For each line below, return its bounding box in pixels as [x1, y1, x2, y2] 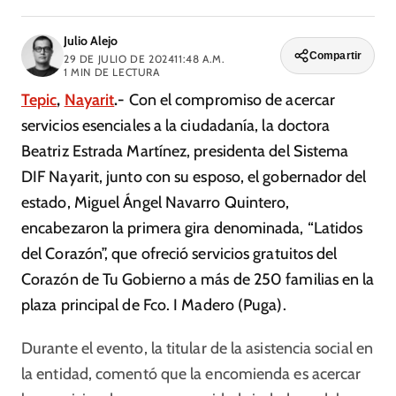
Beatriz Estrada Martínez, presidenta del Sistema [21, 141, 349, 161]
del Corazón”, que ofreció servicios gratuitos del [21, 244, 338, 263]
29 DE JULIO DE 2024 [64, 52, 175, 65]
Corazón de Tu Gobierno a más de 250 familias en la [21, 270, 375, 289]
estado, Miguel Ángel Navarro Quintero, [21, 193, 290, 212]
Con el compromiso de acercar [125, 90, 336, 110]
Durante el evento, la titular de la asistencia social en [21, 339, 374, 358]
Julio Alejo [64, 33, 118, 49]
